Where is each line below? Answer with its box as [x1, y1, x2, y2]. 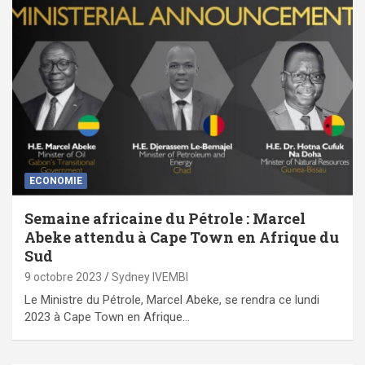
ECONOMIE [29, 174, 82, 187]
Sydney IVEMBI [112, 270, 188, 284]
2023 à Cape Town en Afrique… [24, 309, 190, 324]
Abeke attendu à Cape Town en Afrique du [24, 226, 339, 247]
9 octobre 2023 [24, 270, 102, 284]
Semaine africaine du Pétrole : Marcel [24, 208, 306, 228]
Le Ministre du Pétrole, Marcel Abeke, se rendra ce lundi [24, 292, 319, 307]
